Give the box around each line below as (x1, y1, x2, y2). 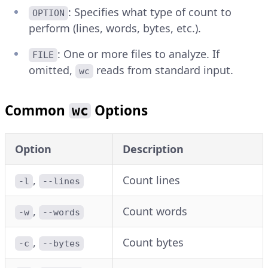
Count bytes (123, 235, 184, 250)
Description (123, 142, 184, 157)
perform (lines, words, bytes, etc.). (29, 21, 201, 36)
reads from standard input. (93, 63, 234, 78)
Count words (123, 204, 187, 219)
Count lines (123, 173, 180, 188)
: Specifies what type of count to (68, 5, 235, 20)
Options (91, 101, 148, 120)
